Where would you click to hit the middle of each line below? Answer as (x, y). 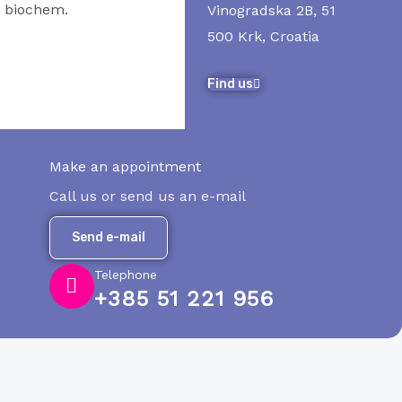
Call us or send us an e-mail (147, 196)
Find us (230, 84)
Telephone (125, 275)
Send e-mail (108, 237)
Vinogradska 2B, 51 (271, 10)
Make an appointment (125, 166)
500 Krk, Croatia (263, 36)
